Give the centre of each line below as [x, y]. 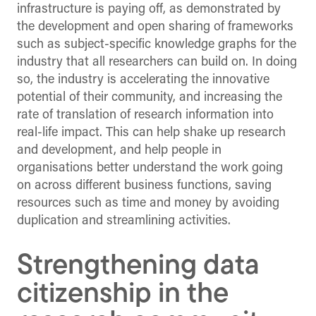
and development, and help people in [119, 151]
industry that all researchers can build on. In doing [157, 63]
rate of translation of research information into [145, 116]
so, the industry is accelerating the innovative [143, 80]
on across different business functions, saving [144, 186]
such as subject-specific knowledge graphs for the [157, 45]
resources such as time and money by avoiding [148, 204]
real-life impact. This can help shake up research [151, 133]
